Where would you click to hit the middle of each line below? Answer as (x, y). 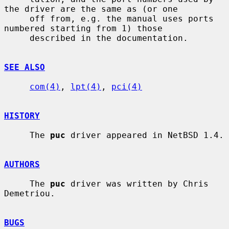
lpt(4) (86, 86)
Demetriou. (30, 193)
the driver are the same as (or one (91, 9)
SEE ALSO (25, 67)
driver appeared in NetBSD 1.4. (145, 135)
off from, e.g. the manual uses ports (17, 18)
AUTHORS (22, 164)
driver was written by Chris (137, 184)
